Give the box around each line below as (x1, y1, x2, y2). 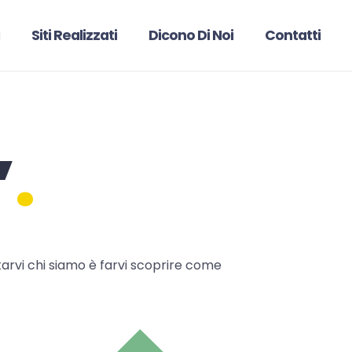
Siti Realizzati (31, 26, 117, 45)
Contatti (265, 26, 321, 45)
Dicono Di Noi (148, 26, 233, 45)
